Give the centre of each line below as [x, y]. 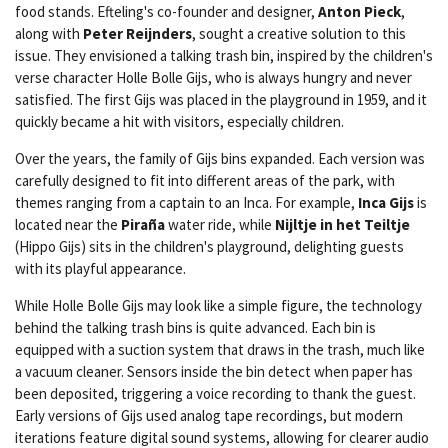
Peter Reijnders [137, 33]
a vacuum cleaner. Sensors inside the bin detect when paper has [214, 371]
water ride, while [220, 224]
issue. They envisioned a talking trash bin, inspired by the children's [224, 55]
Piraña [143, 224]
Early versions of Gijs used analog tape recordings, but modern [209, 415]
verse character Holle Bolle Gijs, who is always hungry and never [213, 77]
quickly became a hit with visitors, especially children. [179, 121]
